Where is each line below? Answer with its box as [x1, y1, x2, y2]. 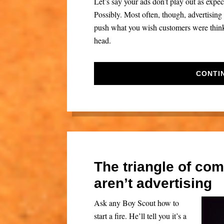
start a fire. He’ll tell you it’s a [94, 210, 187, 221]
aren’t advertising [94, 175, 212, 191]
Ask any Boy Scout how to [94, 197, 179, 208]
